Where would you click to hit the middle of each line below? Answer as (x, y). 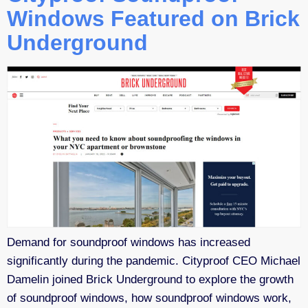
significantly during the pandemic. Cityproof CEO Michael (154, 261)
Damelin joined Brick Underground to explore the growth (150, 280)
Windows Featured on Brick (153, 19)
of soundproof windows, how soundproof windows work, (149, 298)
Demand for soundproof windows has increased (129, 243)
